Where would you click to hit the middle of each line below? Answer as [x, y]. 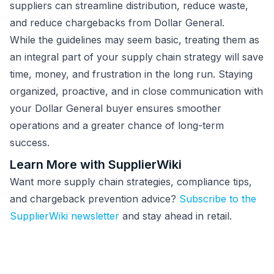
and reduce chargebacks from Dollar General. [119, 23]
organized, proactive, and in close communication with [136, 91]
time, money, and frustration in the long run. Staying [131, 74]
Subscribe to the [218, 199]
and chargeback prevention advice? [94, 199]
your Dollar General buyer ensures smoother [116, 109]
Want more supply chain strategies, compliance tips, [131, 182]
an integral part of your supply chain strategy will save [137, 57]
